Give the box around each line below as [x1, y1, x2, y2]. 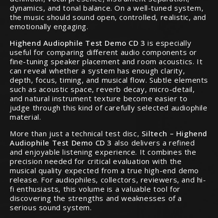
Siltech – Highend [141, 128, 207, 139]
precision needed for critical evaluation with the [10, 156, 182, 166]
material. [10, 112, 41, 122]
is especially [145, 38, 192, 48]
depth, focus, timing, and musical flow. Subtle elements [10, 75, 208, 85]
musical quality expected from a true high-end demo [10, 165, 199, 176]
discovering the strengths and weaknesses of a [10, 193, 182, 203]
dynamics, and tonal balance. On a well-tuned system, [10, 3, 204, 13]
